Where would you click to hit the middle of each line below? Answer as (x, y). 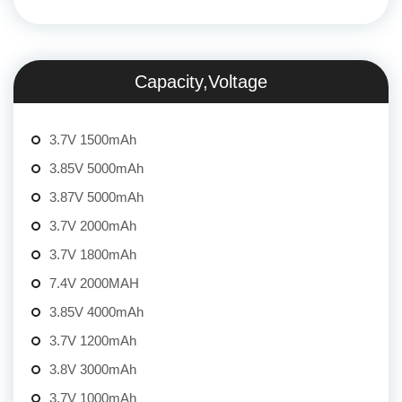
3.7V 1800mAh (93, 255)
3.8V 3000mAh (93, 370)
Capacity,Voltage (201, 82)
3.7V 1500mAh (93, 140)
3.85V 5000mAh (96, 169)
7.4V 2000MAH (94, 284)
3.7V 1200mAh (93, 341)
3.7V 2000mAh (93, 226)
